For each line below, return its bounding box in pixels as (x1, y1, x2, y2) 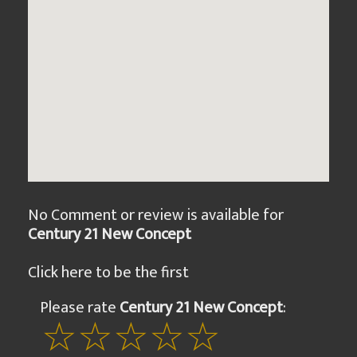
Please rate (40, 294, 120, 321)
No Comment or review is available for (28, 202, 287, 229)
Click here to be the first (28, 259, 189, 286)
